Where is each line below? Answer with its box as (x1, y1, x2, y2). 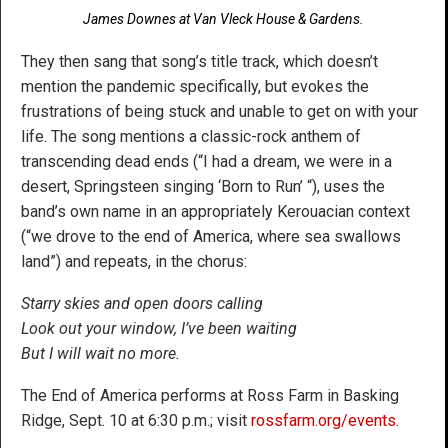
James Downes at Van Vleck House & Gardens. (82, 11, 364, 28)
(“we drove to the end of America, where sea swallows (21, 227, 401, 247)
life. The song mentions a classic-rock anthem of (21, 127, 361, 147)
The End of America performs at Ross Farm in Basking (21, 386, 399, 406)
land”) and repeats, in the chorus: (21, 252, 247, 272)
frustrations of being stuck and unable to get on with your (21, 102, 418, 122)
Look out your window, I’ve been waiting (21, 319, 297, 339)
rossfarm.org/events (251, 411, 396, 431)
